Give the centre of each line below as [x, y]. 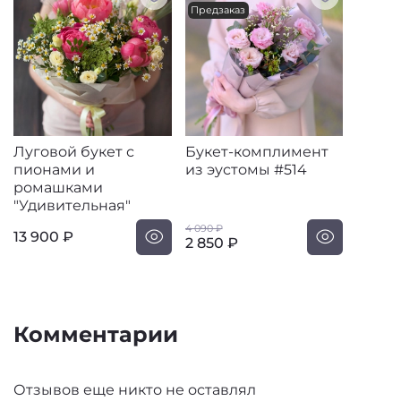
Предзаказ [218, 10]
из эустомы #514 [246, 169]
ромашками [58, 187]
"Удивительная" [72, 205]
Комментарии [96, 335]
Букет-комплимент [256, 151]
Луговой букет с [74, 151]
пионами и [54, 169]
